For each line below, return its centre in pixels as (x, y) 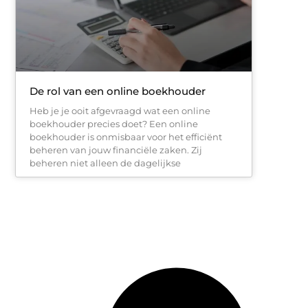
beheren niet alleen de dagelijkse (105, 163)
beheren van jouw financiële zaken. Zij (116, 150)
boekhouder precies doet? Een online (114, 123)
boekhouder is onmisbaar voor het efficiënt (126, 136)
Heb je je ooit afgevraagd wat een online (120, 110)
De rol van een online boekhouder (118, 91)
